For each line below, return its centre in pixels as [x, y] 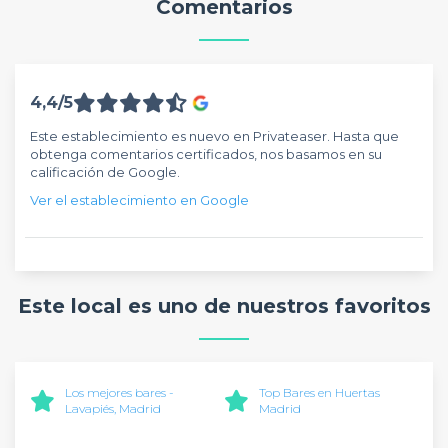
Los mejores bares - [119, 392]
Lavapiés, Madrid [113, 408]
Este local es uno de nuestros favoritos [224, 305]
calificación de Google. [105, 171]
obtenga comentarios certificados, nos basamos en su [206, 153]
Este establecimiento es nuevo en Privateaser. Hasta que [214, 135]
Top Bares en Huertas [319, 392]
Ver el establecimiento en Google [139, 199]
